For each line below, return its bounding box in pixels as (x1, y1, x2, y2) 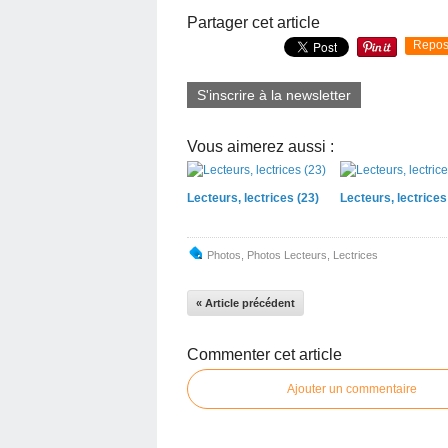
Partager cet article (187, 13, 320, 31)
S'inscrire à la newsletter (197, 86, 351, 103)
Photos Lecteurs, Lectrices (247, 248, 378, 261)
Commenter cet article (187, 345, 342, 363)
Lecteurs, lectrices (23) (187, 190, 319, 205)
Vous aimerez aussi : (187, 137, 334, 155)
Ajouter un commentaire (287, 381, 417, 396)
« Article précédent (196, 296, 295, 309)
